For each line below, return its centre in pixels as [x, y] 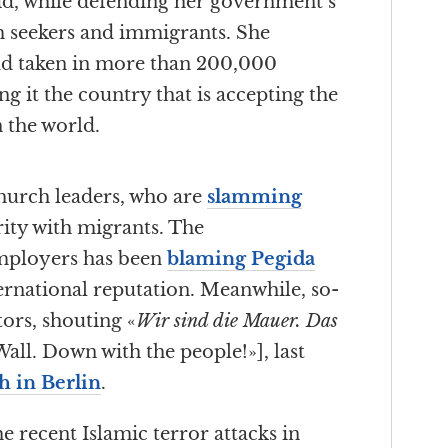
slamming [254, 197]
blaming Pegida [241, 259]
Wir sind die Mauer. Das [237, 321]
